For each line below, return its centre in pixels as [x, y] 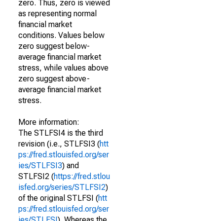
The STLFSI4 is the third [61, 133]
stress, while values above [63, 68]
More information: [49, 122]
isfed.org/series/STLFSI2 [62, 187]
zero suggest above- [54, 79]
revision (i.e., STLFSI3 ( [59, 144]
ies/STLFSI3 [40, 166]
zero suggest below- [54, 46]
